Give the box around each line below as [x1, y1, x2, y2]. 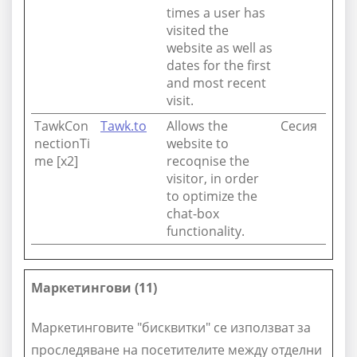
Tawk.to [100, 117, 147, 135]
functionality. [167, 222, 245, 240]
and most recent [167, 74, 266, 92]
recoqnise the [167, 152, 249, 170]
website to [167, 135, 229, 152]
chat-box [167, 205, 219, 222]
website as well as [167, 39, 273, 57]
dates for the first [167, 57, 271, 74]
